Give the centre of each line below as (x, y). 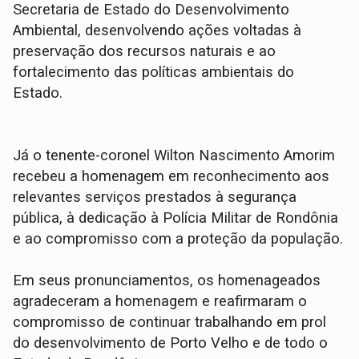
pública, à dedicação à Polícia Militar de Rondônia (176, 218)
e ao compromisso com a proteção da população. (178, 239)
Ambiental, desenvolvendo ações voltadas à (157, 31)
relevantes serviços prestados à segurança (155, 198)
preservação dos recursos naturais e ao (145, 52)
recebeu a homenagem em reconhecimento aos (171, 177)
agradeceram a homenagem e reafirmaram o (160, 302)
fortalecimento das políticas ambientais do (154, 73)
